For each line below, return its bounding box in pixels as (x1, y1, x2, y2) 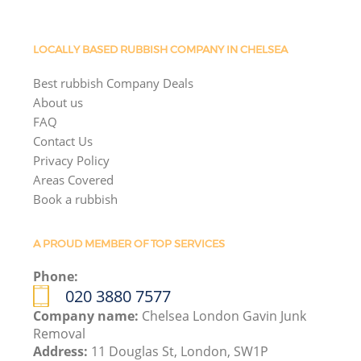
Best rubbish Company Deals (33, 74, 194, 91)
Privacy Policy (33, 151, 110, 168)
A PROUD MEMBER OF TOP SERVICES (33, 238, 226, 251)
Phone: (33, 267, 79, 285)
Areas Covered (33, 171, 114, 188)
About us (33, 93, 84, 110)
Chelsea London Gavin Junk (142, 306, 307, 325)
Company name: (33, 306, 143, 325)
